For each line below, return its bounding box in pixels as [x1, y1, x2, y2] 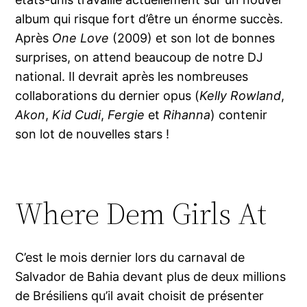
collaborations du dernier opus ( [15, 88, 200, 103]
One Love [49, 31, 110, 46]
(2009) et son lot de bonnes [109, 31, 275, 46]
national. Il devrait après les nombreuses [15, 69, 249, 84]
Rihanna [163, 108, 211, 123]
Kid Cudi [52, 108, 101, 123]
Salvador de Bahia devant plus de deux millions [15, 269, 286, 284]
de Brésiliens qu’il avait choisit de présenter [15, 288, 265, 304]
